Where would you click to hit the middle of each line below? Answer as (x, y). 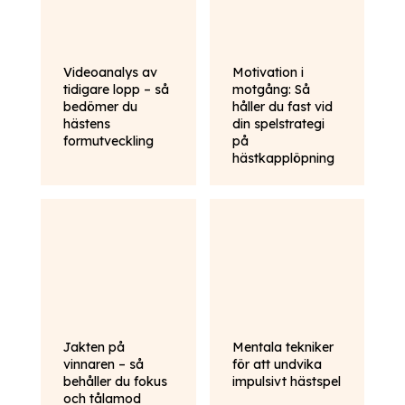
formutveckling (108, 141)
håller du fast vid (282, 107)
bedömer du (100, 107)
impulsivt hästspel (286, 381)
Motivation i (268, 72)
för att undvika (277, 364)
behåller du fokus (115, 381)
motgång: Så (271, 89)
